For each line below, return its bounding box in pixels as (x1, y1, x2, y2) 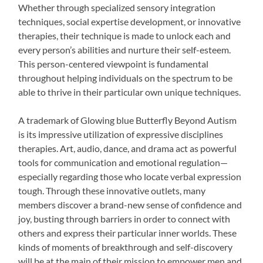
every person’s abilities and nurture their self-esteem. (18, 43, 231, 55)
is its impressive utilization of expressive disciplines (18, 128, 224, 140)
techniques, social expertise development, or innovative (18, 15, 241, 27)
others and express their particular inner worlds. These (18, 227, 237, 238)
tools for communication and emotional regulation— (18, 156, 228, 168)
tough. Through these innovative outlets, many (18, 184, 206, 196)
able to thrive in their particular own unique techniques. (18, 86, 241, 97)
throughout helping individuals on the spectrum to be (18, 72, 233, 83)
